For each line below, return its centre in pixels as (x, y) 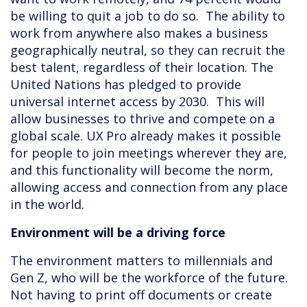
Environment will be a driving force (118, 233)
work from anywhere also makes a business (139, 33)
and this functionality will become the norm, (142, 170)
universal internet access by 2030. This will (137, 102)
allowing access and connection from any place (149, 187)
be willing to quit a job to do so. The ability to (148, 16)
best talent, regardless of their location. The (142, 67)
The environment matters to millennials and (142, 261)
